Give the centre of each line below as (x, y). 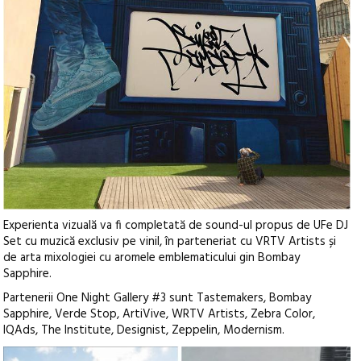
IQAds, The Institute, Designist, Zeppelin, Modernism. (144, 331)
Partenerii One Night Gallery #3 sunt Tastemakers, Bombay (158, 299)
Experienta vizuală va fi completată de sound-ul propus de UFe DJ (176, 226)
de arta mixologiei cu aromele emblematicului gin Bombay (152, 258)
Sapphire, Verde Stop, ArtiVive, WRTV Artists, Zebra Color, (160, 315)
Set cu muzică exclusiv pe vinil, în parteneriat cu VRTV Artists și (170, 242)
